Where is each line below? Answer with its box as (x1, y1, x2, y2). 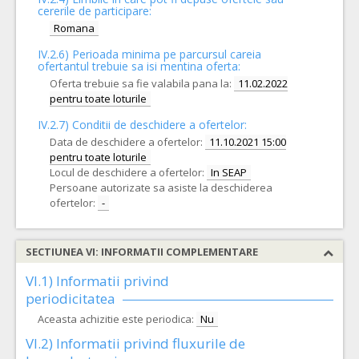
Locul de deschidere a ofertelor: (50, 165, 204, 179)
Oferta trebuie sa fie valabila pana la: (50, 76, 232, 91)
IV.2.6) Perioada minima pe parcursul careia (38, 46, 261, 62)
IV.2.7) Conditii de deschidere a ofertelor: (38, 117, 247, 132)
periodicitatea (26, 289, 115, 308)
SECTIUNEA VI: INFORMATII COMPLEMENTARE (26, 244, 258, 259)
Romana (54, 21, 95, 35)
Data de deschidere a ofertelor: (50, 135, 203, 149)
